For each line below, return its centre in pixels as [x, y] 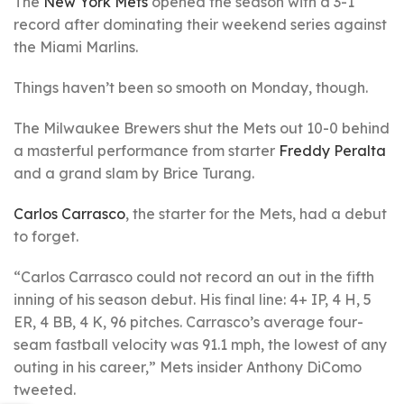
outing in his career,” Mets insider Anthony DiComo [188, 367]
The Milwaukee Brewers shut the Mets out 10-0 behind [202, 128]
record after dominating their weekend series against [200, 24]
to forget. [46, 236]
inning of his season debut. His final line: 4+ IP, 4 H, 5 [193, 299]
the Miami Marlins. [76, 47]
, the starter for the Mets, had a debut [256, 214]
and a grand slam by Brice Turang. [134, 173]
